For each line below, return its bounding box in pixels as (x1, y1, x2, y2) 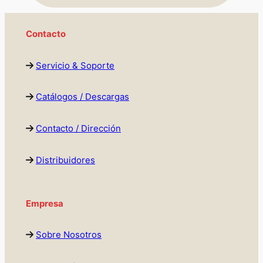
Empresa (25, 198, 63, 209)
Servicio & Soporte (35, 60, 114, 71)
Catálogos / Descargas (35, 92, 129, 103)
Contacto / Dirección (35, 123, 121, 134)
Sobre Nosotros (35, 230, 102, 241)
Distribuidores (35, 154, 95, 166)
